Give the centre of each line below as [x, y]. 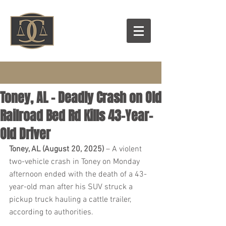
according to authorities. [51, 212]
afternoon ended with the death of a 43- [78, 175]
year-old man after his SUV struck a [72, 187]
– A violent [124, 149]
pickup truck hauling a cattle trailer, [71, 200]
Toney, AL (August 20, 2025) [56, 149]
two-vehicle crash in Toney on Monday [75, 162]
